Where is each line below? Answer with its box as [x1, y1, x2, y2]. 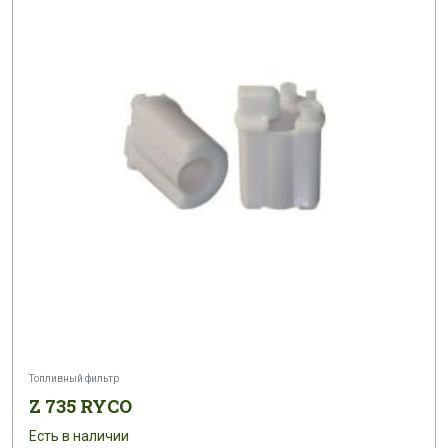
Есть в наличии [29, 427, 129, 444]
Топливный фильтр [29, 372, 119, 384]
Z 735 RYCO [29, 393, 132, 418]
